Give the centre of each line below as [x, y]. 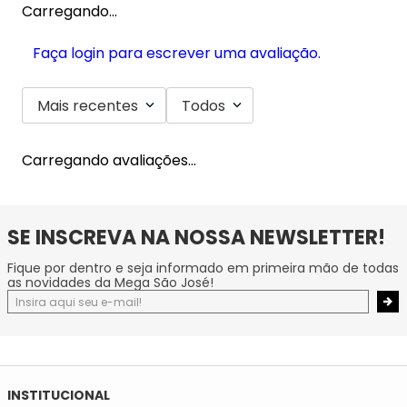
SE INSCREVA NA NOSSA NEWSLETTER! [196, 238]
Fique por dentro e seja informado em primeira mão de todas [203, 268]
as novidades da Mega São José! [110, 283]
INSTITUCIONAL [59, 396]
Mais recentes [88, 105]
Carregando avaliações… [109, 161]
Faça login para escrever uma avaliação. [177, 54]
